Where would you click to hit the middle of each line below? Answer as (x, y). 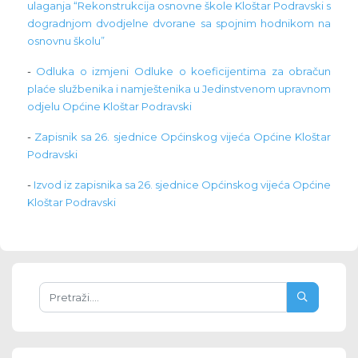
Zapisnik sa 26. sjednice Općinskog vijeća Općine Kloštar (183, 137)
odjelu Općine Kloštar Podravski (109, 107)
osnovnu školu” (66, 41)
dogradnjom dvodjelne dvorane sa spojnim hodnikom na (179, 24)
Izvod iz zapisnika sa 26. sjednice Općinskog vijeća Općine (182, 185)
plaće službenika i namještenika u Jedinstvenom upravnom (179, 89)
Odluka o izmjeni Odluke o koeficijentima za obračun (184, 72)
